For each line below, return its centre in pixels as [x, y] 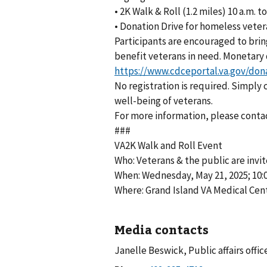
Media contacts [162, 229]
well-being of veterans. [164, 101]
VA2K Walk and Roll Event [168, 146]
